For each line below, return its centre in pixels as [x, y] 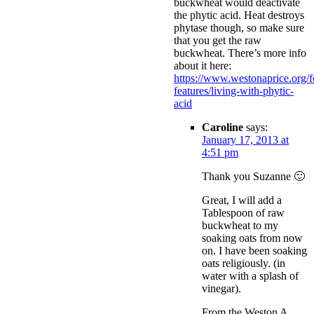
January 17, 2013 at [245, 140]
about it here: [203, 66]
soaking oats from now [252, 238]
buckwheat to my [240, 226]
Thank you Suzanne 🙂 [253, 177]
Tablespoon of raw [243, 213]
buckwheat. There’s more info [240, 53]
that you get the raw [218, 41]
